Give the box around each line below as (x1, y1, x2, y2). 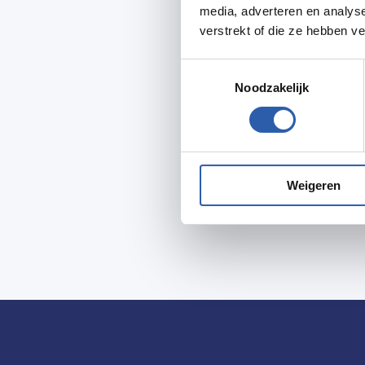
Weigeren (286, 178, 341, 192)
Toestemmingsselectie (180, 61, 301, 76)
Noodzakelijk (235, 80, 310, 95)
